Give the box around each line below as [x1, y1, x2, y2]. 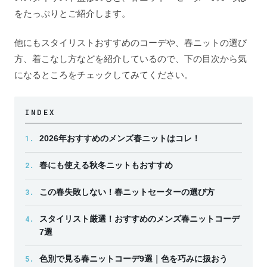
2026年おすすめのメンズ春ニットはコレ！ [39, 133, 200, 143]
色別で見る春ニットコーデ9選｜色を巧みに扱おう [39, 254, 228, 263]
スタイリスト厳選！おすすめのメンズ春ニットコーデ [39, 214, 240, 223]
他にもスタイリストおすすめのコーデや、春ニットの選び [14, 38, 247, 48]
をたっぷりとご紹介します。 [14, 8, 131, 18]
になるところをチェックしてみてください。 [14, 70, 193, 80]
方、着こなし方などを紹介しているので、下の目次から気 [14, 54, 247, 64]
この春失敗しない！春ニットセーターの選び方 [39, 187, 215, 197]
